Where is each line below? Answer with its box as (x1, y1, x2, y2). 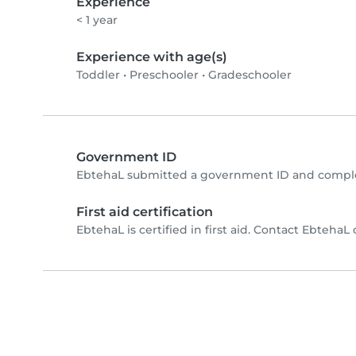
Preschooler (130, 68, 199, 83)
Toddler (76, 68, 120, 83)
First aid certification (76, 204, 213, 220)
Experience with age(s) (76, 49, 227, 65)
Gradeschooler (208, 68, 292, 83)
